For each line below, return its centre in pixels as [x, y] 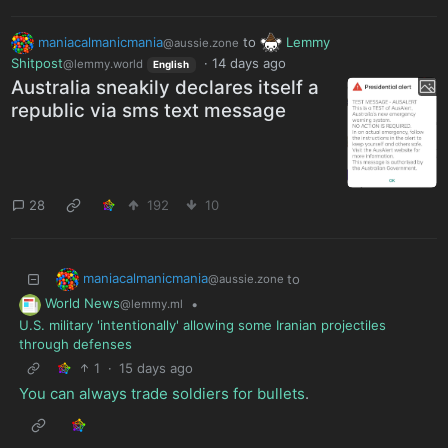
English [171, 64]
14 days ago [248, 63]
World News [82, 303]
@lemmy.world [103, 64]
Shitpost [37, 63]
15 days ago [156, 367]
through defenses [75, 344]
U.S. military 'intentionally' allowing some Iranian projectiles [202, 325]
